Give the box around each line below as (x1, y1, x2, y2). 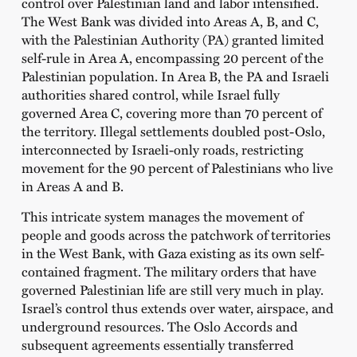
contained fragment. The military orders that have (21, 261, 316, 280)
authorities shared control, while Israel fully (21, 84, 280, 104)
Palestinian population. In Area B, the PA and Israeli (21, 66, 329, 86)
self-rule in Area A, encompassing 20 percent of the (21, 48, 324, 68)
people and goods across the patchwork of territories (21, 224, 331, 244)
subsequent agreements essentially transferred (21, 334, 294, 354)
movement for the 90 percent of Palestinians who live (21, 158, 333, 178)
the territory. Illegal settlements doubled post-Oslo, (21, 121, 325, 141)
